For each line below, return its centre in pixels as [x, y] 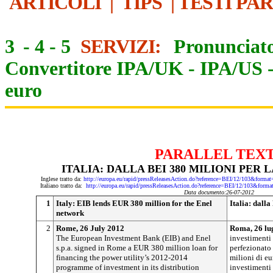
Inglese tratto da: [62, 179]
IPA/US [231, 68]
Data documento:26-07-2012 [219, 192]
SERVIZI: [125, 46]
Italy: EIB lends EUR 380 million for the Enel [134, 203]
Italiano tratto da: [63, 185]
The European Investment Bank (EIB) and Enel [133, 238]
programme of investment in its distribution [128, 267]
